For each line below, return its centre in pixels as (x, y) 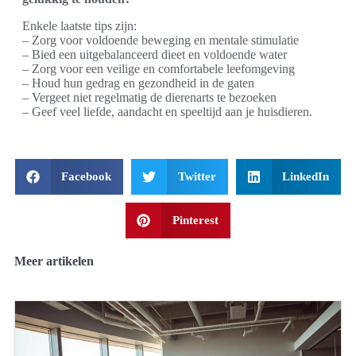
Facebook (87, 176)
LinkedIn (306, 176)
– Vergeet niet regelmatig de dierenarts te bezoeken (149, 97)
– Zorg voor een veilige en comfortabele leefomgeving (159, 69)
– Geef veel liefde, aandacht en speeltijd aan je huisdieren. (167, 112)
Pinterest (195, 220)
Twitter (197, 176)
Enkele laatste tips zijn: (79, 26)
